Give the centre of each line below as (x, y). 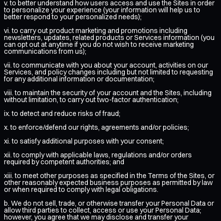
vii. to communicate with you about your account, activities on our (106, 65)
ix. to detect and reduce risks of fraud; (62, 113)
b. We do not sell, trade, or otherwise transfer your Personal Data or (109, 203)
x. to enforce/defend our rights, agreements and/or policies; (96, 127)
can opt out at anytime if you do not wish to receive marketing (99, 44)
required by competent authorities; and (64, 162)
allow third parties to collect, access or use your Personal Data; (103, 210)
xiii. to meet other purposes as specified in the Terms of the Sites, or (109, 175)
